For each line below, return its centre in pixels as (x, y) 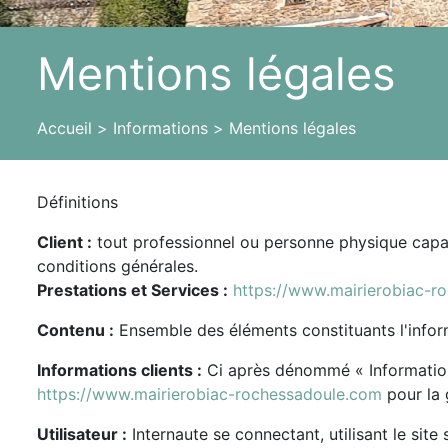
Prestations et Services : (132, 290)
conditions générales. (117, 266)
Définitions (77, 202)
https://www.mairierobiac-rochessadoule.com (209, 394)
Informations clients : (119, 370)
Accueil (64, 128)
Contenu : (75, 330)
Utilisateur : (82, 434)
